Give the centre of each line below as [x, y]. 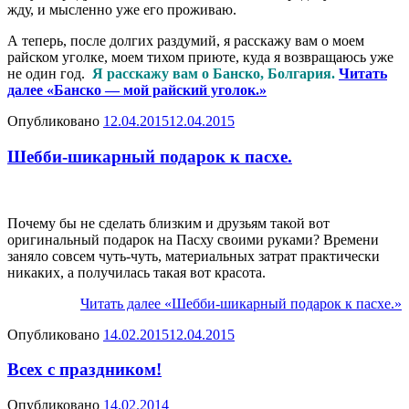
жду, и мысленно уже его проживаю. [122, 10]
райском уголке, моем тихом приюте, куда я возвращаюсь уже [200, 58]
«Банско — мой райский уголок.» [155, 90]
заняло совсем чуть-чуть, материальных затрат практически [194, 256]
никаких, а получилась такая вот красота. [136, 272]
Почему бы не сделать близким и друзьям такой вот [168, 223]
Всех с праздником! [84, 370]
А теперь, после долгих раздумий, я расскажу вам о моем [186, 41]
